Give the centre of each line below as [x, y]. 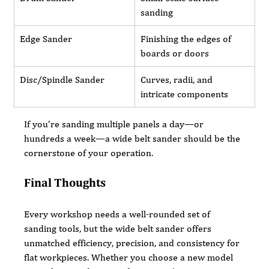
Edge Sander [46, 38]
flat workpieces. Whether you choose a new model [130, 257]
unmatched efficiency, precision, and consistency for [133, 243]
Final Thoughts [65, 182]
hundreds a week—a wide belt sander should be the [134, 138]
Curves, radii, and [178, 79]
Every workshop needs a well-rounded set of [119, 214]
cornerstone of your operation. [89, 153]
